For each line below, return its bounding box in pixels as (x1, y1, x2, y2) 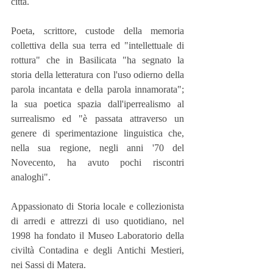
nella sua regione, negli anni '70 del (11, 142, 184, 153)
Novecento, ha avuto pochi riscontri (11, 157, 184, 168)
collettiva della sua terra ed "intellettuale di (11, 40, 184, 51)
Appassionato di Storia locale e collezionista (11, 200, 184, 211)
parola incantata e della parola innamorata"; (11, 83, 184, 94)
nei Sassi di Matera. (11, 259, 86, 270)
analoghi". (11, 171, 51, 182)
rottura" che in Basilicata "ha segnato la (11, 54, 184, 65)
